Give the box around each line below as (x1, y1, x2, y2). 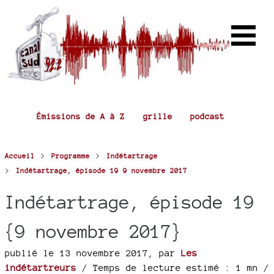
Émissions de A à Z (36, 111, 125, 121)
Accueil (5, 152, 35, 160)
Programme (51, 152, 90, 160)
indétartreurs (5, 262, 76, 273)
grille (143, 111, 172, 121)
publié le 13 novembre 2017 (5, 248, 148, 258)
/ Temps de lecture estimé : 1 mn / (76, 262, 269, 273)
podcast (190, 111, 225, 121)
